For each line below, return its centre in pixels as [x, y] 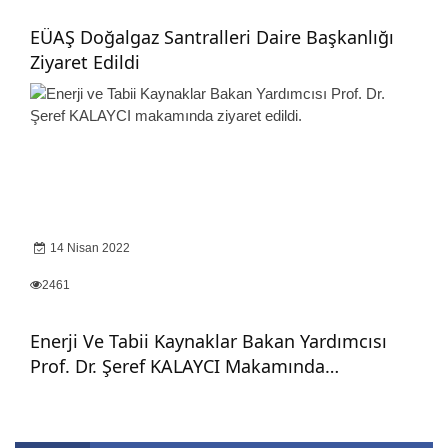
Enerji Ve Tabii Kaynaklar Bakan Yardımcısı [208, 341]
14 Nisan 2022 [90, 248]
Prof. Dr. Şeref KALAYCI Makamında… [184, 366]
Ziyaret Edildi [85, 62]
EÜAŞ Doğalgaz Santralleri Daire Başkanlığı [212, 37]
